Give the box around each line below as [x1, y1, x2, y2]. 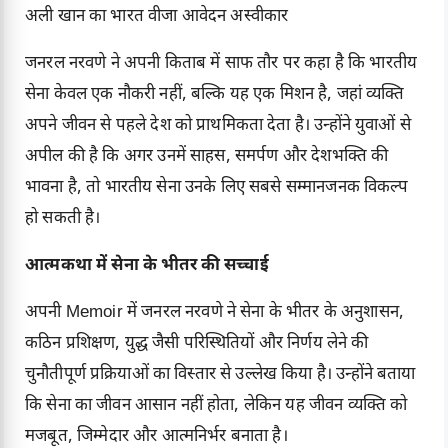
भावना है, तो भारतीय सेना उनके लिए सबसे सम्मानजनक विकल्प [25, 177, 408, 200]
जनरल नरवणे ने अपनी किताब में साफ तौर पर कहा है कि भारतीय [25, 53, 418, 76]
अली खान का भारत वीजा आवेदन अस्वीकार [25, 6, 289, 29]
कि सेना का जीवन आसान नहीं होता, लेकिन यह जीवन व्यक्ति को [25, 395, 408, 418]
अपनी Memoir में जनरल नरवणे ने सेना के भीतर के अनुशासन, [25, 302, 405, 325]
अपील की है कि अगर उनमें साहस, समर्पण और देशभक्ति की [25, 146, 389, 169]
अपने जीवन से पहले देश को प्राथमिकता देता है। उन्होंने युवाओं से [25, 115, 411, 138]
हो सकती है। [25, 208, 101, 231]
